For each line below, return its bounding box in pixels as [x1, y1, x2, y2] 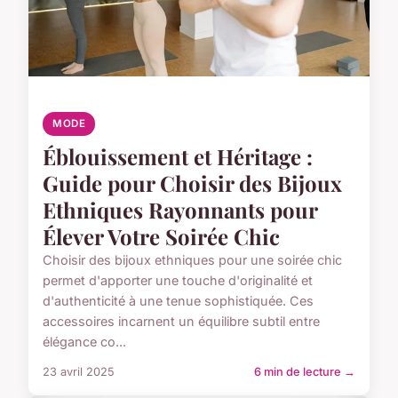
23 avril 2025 [43, 364, 115, 378]
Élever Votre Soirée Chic [43, 221, 280, 251]
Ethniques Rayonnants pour [43, 195, 317, 224]
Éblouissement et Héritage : [43, 141, 313, 171]
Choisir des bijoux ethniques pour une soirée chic [43, 251, 342, 267]
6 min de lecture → [254, 364, 355, 378]
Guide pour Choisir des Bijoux [43, 168, 342, 197]
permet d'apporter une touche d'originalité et [43, 272, 313, 288]
